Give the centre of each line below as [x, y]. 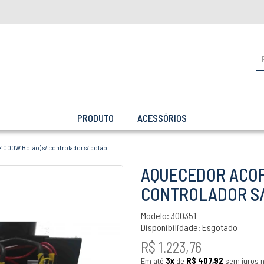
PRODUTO [95, 118]
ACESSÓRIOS [162, 118]
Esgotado [220, 227]
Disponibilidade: [171, 227]
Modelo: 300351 [169, 215]
